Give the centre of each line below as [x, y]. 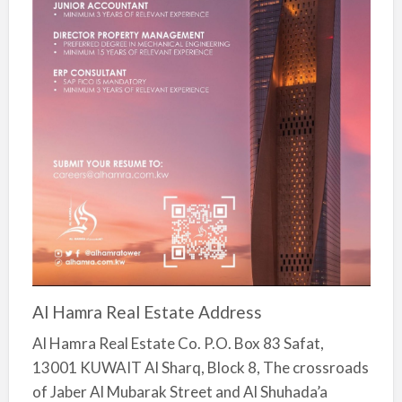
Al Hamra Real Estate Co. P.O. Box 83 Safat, [178, 344]
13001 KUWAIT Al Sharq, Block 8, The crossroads [200, 368]
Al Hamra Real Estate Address [147, 312]
